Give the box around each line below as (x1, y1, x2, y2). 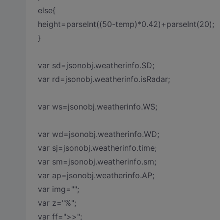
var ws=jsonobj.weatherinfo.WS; (37, 102, 157, 111)
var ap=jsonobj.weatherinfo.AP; (37, 170, 154, 180)
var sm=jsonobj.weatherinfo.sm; (37, 157, 156, 166)
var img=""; (37, 184, 79, 194)
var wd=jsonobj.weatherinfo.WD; (37, 129, 159, 139)
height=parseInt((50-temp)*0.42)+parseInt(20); (37, 19, 214, 29)
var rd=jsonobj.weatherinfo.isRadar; (37, 74, 170, 84)
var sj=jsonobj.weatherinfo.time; (37, 143, 157, 153)
